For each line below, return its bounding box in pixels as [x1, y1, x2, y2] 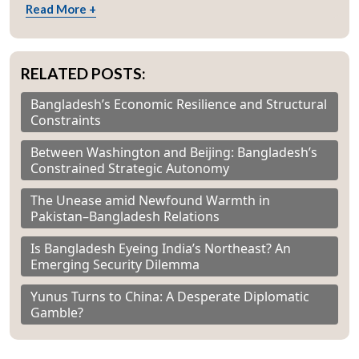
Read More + [26, 2, 96, 17]
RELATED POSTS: [21, 64, 146, 83]
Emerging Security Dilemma [30, 256, 200, 274]
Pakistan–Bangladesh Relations [30, 208, 220, 226]
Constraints [30, 111, 101, 130]
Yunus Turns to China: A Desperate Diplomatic [30, 288, 309, 306]
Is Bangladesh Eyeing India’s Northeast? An [30, 240, 291, 258]
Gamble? [30, 304, 83, 322]
